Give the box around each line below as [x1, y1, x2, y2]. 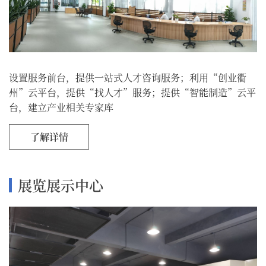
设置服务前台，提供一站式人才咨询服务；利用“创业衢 [9, 70, 246, 84]
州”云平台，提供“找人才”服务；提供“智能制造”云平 [9, 85, 256, 99]
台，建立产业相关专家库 [9, 100, 113, 114]
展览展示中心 [17, 174, 103, 195]
